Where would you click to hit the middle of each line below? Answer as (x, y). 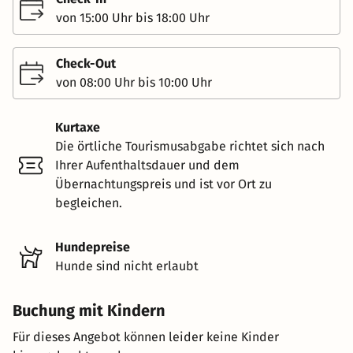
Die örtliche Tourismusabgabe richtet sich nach (190, 146)
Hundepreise (93, 247)
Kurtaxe (78, 127)
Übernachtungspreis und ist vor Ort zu (163, 184)
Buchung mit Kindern (89, 310)
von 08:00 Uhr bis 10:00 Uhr (134, 82)
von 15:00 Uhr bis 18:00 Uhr (133, 17)
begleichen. (89, 203)
